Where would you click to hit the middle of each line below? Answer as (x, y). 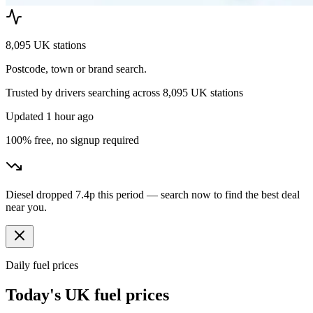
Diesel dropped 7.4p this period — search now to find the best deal (153, 195)
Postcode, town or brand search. (76, 69)
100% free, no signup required (72, 140)
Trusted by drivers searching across (84, 93)
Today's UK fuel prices (87, 295)
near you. (26, 208)
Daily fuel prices (42, 265)
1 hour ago (70, 117)
